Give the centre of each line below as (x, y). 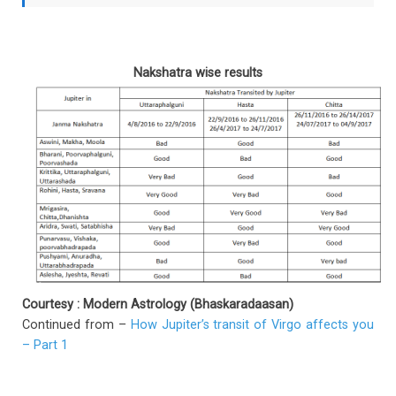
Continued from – (76, 325)
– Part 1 (45, 346)
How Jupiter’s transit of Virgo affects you (252, 325)
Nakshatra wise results (198, 72)
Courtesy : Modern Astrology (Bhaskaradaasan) (158, 305)
